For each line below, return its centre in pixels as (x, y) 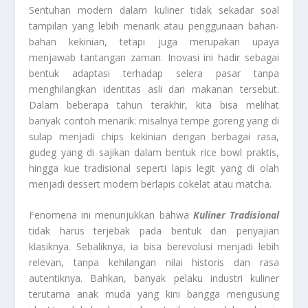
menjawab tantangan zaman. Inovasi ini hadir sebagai (154, 57)
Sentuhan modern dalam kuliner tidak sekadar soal (154, 10)
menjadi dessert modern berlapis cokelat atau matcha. (151, 184)
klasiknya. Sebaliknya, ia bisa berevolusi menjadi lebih (154, 247)
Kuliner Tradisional (236, 215)
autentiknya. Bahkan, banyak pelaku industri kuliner (154, 278)
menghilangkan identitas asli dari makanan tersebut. (154, 89)
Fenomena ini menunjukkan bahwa (111, 215)
